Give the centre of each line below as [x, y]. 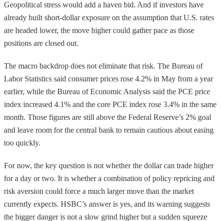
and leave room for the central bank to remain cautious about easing [109, 130]
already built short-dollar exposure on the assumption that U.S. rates [109, 17]
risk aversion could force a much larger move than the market [99, 191]
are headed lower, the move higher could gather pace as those [99, 30]
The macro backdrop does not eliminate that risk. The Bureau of [103, 66]
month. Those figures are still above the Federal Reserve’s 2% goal [108, 117]
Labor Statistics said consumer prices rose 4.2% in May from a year [109, 78]
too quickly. [22, 143]
